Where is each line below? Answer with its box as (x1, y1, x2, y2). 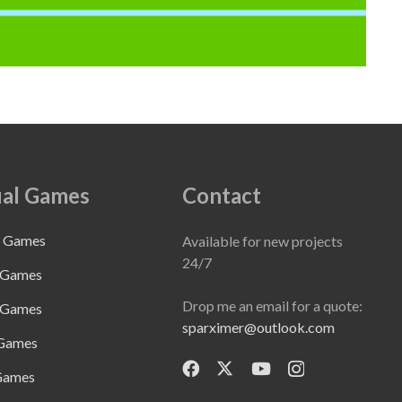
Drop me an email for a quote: (182, 297, 363, 314)
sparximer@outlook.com (182, 319, 335, 336)
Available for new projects (182, 232, 343, 249)
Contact (182, 182, 261, 208)
